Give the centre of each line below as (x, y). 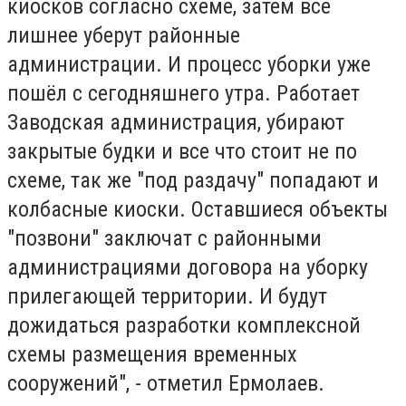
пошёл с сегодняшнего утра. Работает (184, 94)
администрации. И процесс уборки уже (189, 65)
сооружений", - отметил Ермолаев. (169, 384)
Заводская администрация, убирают (176, 123)
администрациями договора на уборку (188, 268)
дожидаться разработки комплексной (184, 326)
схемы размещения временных (152, 355)
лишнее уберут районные (124, 36)
